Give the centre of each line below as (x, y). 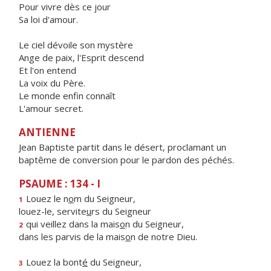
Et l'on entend (47, 70)
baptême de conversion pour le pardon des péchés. (126, 160)
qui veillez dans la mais (72, 224)
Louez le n (46, 198)
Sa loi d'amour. (48, 19)
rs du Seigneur (121, 211)
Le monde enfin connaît (67, 96)
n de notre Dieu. (164, 237)
